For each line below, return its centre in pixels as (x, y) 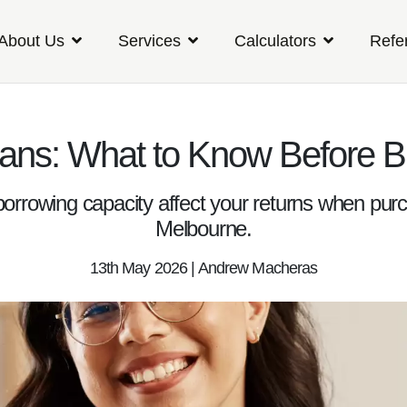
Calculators (275, 41)
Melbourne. (203, 228)
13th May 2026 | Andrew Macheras (203, 268)
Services (149, 41)
